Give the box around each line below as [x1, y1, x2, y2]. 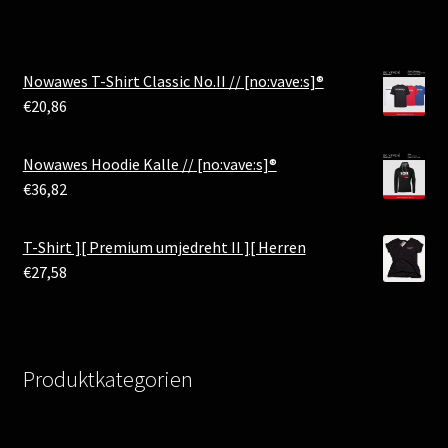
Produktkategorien [22, 364, 193, 393]
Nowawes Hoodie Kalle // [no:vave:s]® [22, 153, 277, 174]
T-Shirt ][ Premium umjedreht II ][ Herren [22, 236, 306, 257]
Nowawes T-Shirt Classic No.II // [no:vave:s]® [22, 70, 324, 91]
